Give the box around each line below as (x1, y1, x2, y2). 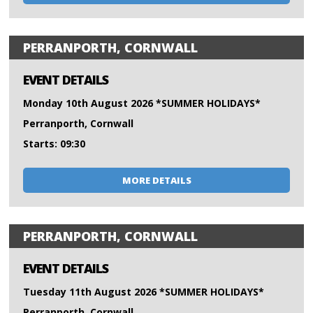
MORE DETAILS (122, 174, 191, 187)
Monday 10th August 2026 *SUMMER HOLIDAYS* (23, 96, 261, 110)
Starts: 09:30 (23, 137, 86, 151)
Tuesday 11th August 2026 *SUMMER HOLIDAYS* (23, 285, 265, 299)
